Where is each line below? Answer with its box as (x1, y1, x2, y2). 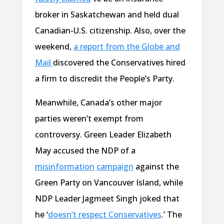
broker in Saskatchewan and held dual (34, 9, 179, 20)
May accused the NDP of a (34, 145, 135, 156)
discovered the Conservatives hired (52, 57, 185, 68)
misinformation (34, 161, 94, 172)
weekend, (34, 41, 73, 52)
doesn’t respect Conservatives (47, 209, 161, 220)
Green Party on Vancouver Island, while (34, 177, 183, 188)
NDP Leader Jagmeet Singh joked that (34, 193, 179, 204)
